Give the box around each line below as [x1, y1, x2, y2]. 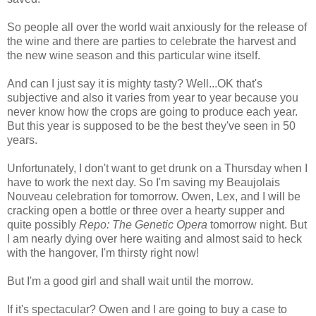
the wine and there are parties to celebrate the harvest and [7, 35, 296, 47]
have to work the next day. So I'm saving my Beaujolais [7, 176, 280, 188]
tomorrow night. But [207, 218, 307, 231]
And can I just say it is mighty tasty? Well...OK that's [7, 77, 262, 90]
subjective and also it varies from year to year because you [7, 91, 298, 104]
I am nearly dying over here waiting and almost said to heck [7, 232, 302, 245]
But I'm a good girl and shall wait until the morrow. [7, 274, 253, 287]
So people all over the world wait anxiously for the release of [7, 20, 307, 33]
